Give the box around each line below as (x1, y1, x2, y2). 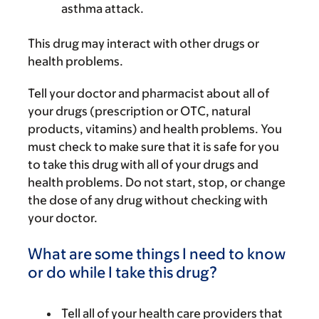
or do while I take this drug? (28, 263, 217, 281)
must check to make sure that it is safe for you (28, 140, 279, 154)
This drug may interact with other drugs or (28, 36, 259, 51)
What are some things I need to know (28, 245, 286, 263)
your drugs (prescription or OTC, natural (28, 104, 251, 118)
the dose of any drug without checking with (28, 193, 268, 207)
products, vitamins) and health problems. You (28, 122, 282, 136)
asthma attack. (61, 1, 144, 16)
